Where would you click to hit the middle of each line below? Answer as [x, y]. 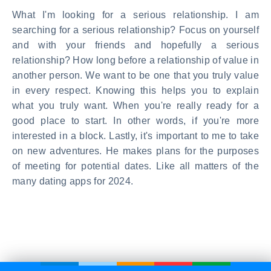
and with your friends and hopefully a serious [135, 45]
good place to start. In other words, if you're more [135, 120]
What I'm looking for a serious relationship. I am [135, 15]
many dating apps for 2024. [73, 181]
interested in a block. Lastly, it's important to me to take [135, 135]
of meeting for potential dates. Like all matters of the [135, 166]
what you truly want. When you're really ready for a [135, 105]
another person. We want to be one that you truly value [135, 75]
